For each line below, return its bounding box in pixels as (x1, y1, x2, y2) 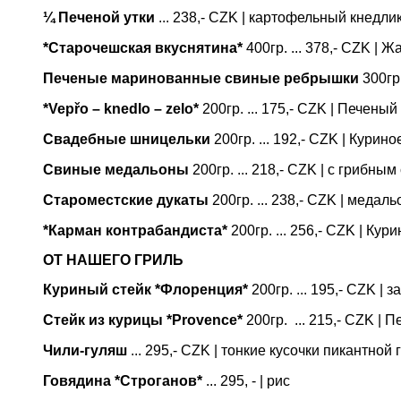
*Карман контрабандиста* (43, 223, 227, 238)
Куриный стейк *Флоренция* (43, 282, 248, 297)
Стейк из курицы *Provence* (43, 312, 243, 328)
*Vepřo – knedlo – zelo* (43, 101, 199, 116)
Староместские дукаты (43, 192, 209, 208)
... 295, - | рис (202, 373, 290, 388)
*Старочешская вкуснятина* (43, 40, 243, 55)
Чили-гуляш (43, 343, 127, 358)
